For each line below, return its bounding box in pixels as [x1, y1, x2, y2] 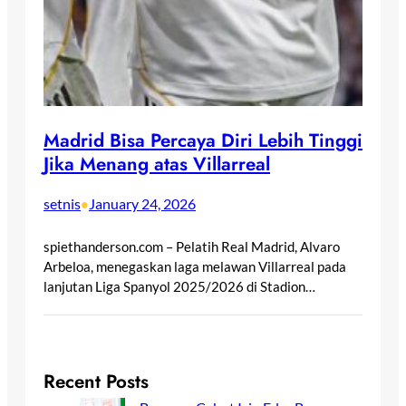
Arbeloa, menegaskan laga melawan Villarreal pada [43, 257, 346, 275]
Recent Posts [43, 367, 149, 395]
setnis [43, 195, 81, 213]
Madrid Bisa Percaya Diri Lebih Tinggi [43, 127, 362, 155]
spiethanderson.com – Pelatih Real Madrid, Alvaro [43, 237, 340, 255]
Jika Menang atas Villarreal [43, 150, 270, 179]
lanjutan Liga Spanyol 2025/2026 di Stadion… [43, 277, 315, 295]
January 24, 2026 [89, 195, 196, 213]
